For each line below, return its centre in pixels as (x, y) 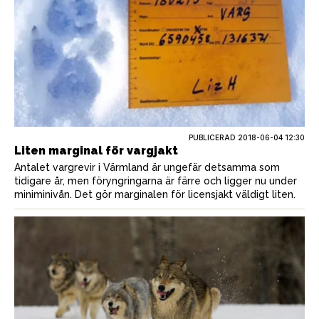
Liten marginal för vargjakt (96, 150)
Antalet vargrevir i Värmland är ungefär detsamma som (147, 167)
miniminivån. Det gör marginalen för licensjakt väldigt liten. (155, 194)
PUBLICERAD (213, 137)
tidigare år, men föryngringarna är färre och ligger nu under (156, 181)
